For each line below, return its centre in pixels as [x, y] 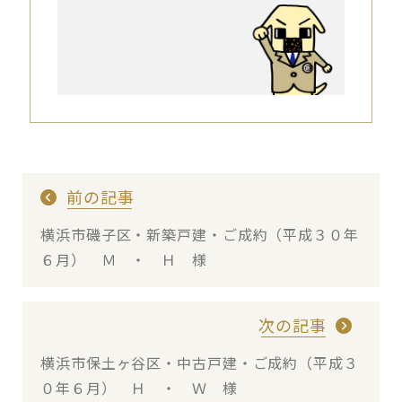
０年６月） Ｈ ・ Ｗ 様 [139, 387]
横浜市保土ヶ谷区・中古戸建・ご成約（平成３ [200, 362]
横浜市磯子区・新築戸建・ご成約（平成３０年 [200, 234]
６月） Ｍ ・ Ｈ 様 [124, 259]
